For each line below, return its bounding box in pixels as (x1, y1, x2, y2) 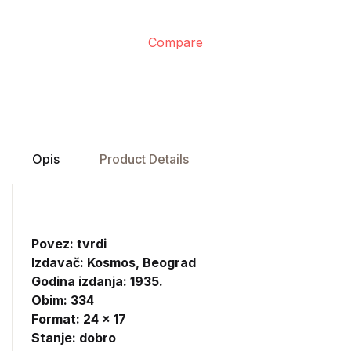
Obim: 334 (31, 292, 94, 308)
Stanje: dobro (31, 330, 116, 346)
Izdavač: (31, 255, 87, 270)
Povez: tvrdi (31, 236, 107, 251)
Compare (148, 34, 203, 50)
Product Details (99, 151, 189, 167)
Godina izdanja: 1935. (31, 273, 163, 289)
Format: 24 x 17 (31, 311, 126, 327)
